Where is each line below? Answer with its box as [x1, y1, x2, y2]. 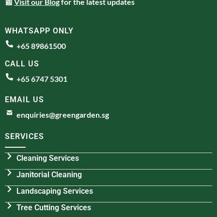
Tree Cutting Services [16, 202, 91, 212]
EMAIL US [5, 94, 44, 104]
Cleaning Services [16, 153, 79, 163]
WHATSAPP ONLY [5, 26, 74, 35]
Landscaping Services [16, 186, 93, 196]
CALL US [5, 59, 39, 68]
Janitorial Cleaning [16, 170, 82, 179]
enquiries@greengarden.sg [16, 109, 109, 119]
